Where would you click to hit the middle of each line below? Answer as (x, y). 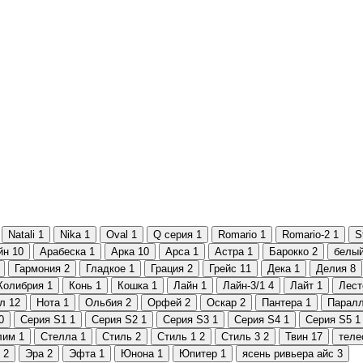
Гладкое (106, 268)
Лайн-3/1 (244, 285)
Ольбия (104, 302)
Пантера (282, 302)
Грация (167, 268)
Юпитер (198, 353)
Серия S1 (43, 319)
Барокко (289, 251)
